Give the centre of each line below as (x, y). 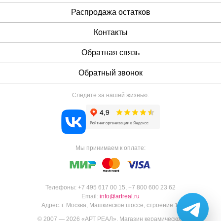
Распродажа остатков (110, 12)
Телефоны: (62, 188)
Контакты (110, 33)
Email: (91, 197)
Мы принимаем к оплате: (110, 148)
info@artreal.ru (120, 197)
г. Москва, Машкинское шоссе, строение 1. (121, 205)
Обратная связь (110, 53)
